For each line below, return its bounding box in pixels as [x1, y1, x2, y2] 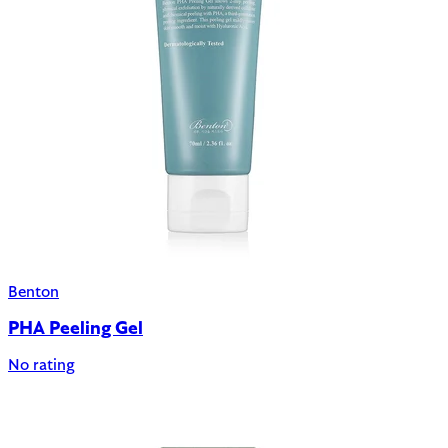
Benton [8, 285, 59, 302]
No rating [8, 357, 75, 374]
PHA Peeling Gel [8, 320, 143, 340]
